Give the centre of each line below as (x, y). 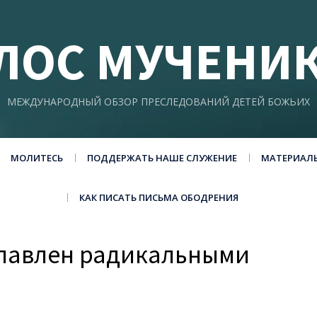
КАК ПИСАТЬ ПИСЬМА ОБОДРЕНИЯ (158, 197)
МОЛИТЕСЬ (36, 158)
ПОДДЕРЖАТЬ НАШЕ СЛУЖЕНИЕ (162, 158)
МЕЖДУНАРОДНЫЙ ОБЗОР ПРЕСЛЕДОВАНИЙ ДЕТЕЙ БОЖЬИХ (158, 102)
